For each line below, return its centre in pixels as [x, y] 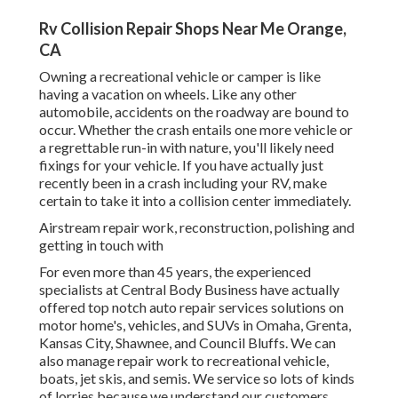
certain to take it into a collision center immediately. [195, 201]
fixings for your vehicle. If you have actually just [181, 165]
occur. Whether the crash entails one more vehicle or [196, 130]
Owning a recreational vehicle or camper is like [180, 76]
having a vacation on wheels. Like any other [168, 94]
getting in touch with [101, 245]
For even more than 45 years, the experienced [175, 272]
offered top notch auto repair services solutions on [191, 307]
